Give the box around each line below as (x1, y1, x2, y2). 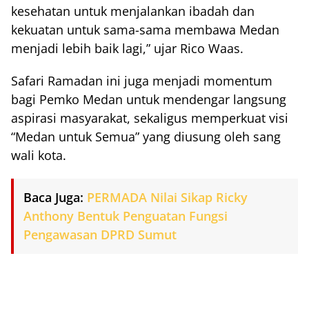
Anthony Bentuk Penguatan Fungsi (23, 207, 228, 224)
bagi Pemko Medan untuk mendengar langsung (11, 90, 286, 108)
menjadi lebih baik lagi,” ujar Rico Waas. (11, 39, 243, 57)
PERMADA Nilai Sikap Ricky (87, 188, 248, 206)
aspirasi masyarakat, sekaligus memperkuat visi (11, 109, 288, 126)
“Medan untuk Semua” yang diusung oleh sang (11, 128, 281, 145)
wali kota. (11, 146, 66, 163)
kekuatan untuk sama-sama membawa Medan (11, 21, 279, 38)
